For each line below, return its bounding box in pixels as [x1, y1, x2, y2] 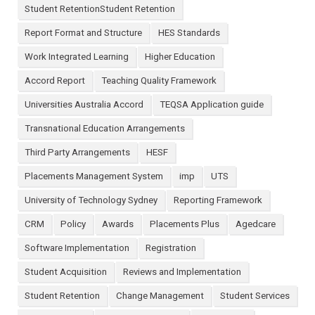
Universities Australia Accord [25, 99, 143, 110]
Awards [102, 219, 134, 230]
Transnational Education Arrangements [25, 123, 185, 134]
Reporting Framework [174, 195, 262, 206]
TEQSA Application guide [160, 99, 264, 110]
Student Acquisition [25, 266, 107, 278]
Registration [146, 243, 196, 254]
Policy [60, 219, 86, 230]
